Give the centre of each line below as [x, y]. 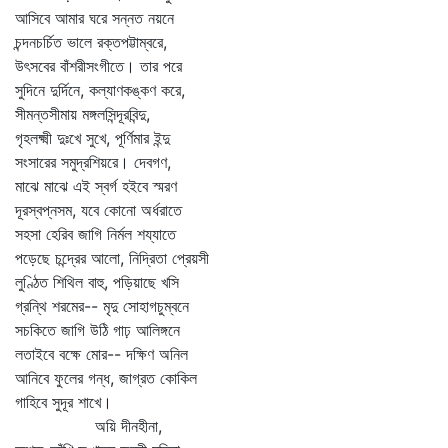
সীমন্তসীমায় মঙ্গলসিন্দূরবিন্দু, [82, 114]
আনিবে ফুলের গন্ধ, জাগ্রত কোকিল [106, 378]
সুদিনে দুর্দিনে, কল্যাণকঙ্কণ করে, [100, 90]
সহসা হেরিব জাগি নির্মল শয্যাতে [95, 234]
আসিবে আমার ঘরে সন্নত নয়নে [94, 18]
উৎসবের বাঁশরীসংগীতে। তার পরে [98, 66]
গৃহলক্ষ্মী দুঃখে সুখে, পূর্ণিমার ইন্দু [92, 138]
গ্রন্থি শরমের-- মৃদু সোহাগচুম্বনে [102, 306]
